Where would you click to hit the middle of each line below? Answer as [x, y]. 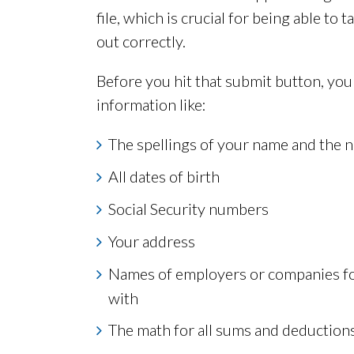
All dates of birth [164, 177]
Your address [152, 241]
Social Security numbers [188, 209]
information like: [151, 105]
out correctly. [141, 41]
